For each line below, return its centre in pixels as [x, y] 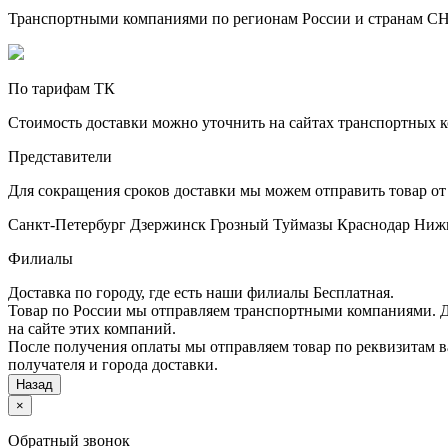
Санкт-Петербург [67, 224]
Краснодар [373, 224]
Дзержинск [168, 224]
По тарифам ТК [61, 88]
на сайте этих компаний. [92, 328]
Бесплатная [351, 292]
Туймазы [303, 224]
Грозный [239, 224]
